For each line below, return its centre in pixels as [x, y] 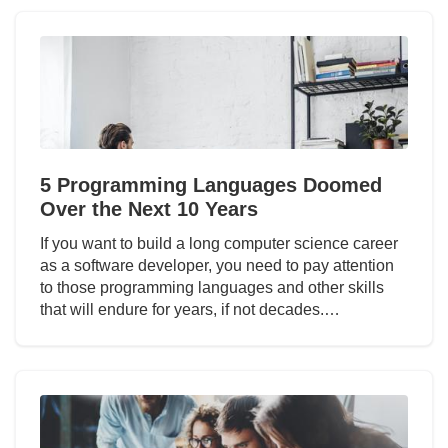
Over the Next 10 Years [149, 208]
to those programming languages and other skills [212, 287]
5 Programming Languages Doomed [211, 184]
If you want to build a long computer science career [219, 243]
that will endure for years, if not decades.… [190, 309]
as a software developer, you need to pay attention [217, 265]
